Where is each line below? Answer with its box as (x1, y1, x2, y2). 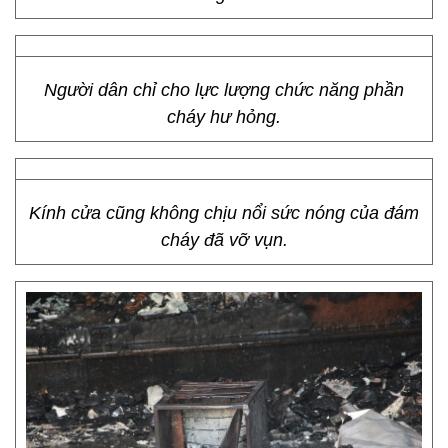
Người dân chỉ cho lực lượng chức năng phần (44, 80, 404, 100)
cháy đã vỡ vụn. (160, 230, 288, 250)
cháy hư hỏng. (167, 107, 281, 127)
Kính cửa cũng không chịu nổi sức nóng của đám (29, 203, 419, 223)
